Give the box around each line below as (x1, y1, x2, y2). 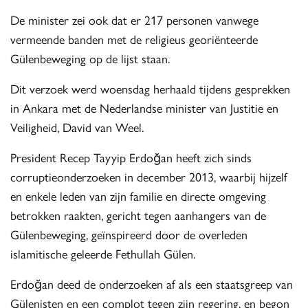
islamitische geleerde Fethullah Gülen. (10, 245, 196, 263)
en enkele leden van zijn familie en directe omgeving (10, 187, 267, 205)
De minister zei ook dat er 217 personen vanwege (10, 11, 259, 29)
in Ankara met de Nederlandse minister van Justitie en (10, 99, 279, 117)
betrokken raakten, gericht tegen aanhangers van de (10, 206, 267, 224)
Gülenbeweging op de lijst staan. (10, 49, 170, 67)
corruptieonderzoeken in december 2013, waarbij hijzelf (10, 168, 288, 186)
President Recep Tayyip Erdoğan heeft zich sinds (10, 148, 252, 166)
